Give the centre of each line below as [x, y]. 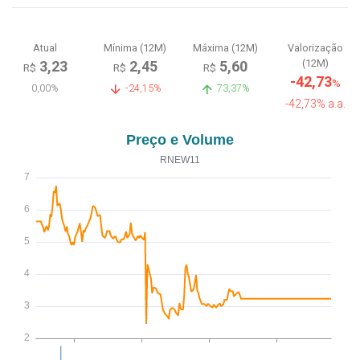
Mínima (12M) [135, 48]
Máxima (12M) [225, 48]
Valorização [315, 48]
